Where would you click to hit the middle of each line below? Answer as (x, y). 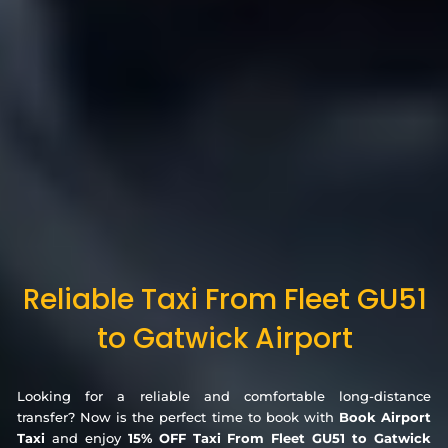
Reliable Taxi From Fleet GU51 (224, 299)
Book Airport (385, 416)
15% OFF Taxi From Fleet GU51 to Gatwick (279, 437)
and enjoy (86, 437)
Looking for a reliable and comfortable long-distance (224, 395)
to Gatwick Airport (224, 338)
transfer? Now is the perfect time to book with (178, 416)
